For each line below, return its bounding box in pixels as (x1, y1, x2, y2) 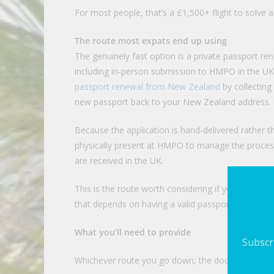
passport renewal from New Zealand (75, 80, 220, 92)
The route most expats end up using (75, 34, 227, 46)
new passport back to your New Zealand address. (75, 95, 271, 108)
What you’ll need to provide (75, 226, 191, 238)
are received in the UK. (75, 154, 163, 166)
